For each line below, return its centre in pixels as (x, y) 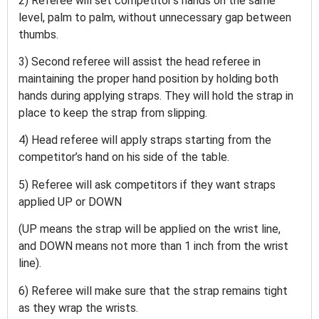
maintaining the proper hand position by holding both (148, 79)
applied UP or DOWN (72, 202)
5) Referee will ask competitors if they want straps (147, 184)
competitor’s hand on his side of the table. (125, 157)
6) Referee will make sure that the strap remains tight (153, 291)
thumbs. (40, 34)
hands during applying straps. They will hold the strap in (156, 96)
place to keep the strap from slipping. (114, 113)
